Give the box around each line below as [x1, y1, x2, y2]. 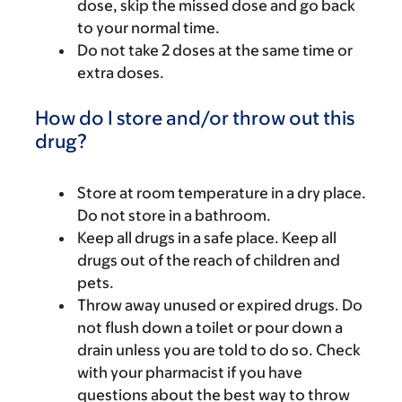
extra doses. [77, 64, 164, 82]
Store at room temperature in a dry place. [77, 184, 366, 202]
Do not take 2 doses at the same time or [77, 41, 353, 59]
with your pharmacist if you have [77, 363, 302, 381]
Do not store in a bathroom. [77, 206, 271, 224]
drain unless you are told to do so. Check [77, 341, 361, 359]
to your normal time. [77, 19, 220, 37]
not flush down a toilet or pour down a [77, 319, 343, 336]
